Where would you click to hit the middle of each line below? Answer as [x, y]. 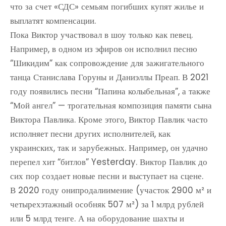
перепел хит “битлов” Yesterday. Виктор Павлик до [109, 162]
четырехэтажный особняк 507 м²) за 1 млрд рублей [107, 204]
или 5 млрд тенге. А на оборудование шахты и [97, 218]
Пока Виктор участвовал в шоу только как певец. [101, 35]
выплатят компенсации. [53, 21]
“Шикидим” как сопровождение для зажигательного [107, 63]
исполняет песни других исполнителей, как [90, 134]
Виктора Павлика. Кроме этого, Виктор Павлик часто [109, 120]
